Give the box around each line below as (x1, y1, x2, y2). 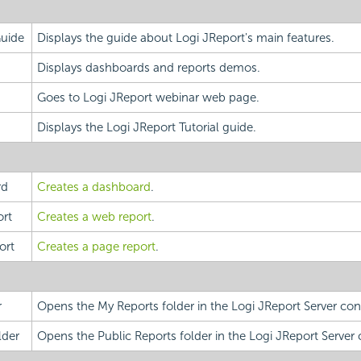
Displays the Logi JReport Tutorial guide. (36, 120, 256, 135)
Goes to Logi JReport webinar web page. (36, 90, 259, 106)
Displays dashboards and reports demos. (36, 60, 260, 76)
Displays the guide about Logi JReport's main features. (36, 31, 334, 46)
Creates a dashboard (36, 180, 151, 195)
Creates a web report (36, 210, 151, 225)
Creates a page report (36, 239, 156, 255)
